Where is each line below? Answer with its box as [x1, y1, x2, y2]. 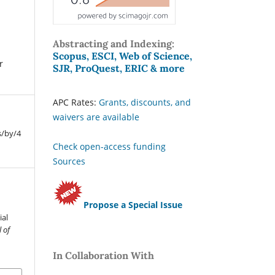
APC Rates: [53, 96, 99, 108]
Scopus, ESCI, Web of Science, [53, 49, 192, 62]
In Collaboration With [53, 249, 154, 261]
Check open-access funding [53, 140, 166, 152]
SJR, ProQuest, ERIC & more [53, 61, 185, 74]
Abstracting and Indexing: [53, 37, 174, 50]
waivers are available [53, 110, 139, 123]
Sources [53, 155, 85, 167]
